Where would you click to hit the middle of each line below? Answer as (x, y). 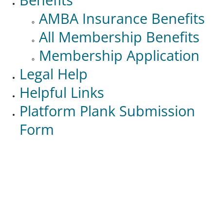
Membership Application (119, 55)
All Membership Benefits (119, 37)
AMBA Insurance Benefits (122, 18)
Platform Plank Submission (107, 111)
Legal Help (54, 74)
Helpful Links (62, 92)
